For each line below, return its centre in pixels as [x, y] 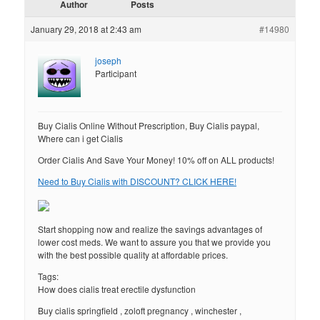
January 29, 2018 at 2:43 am [86, 29]
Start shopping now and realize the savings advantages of [150, 229]
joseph [109, 61]
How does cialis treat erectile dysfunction [117, 289]
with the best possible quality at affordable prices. [133, 255]
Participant [116, 74]
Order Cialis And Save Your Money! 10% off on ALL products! [156, 160]
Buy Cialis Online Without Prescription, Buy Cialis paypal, [149, 126]
